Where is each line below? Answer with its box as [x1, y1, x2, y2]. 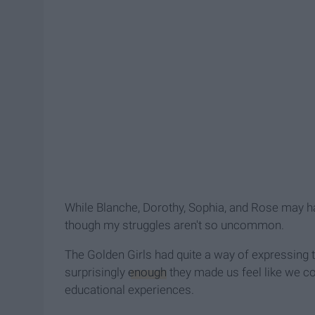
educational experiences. [65, 283, 194, 297]
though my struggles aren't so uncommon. [65, 218, 284, 233]
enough [128, 265, 167, 280]
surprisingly [65, 265, 128, 280]
